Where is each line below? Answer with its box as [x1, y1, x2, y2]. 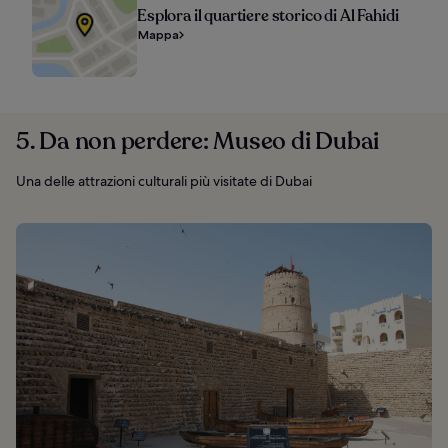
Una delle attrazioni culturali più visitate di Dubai [16, 171, 312, 190]
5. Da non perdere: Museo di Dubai [16, 124, 380, 158]
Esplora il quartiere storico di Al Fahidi [137, 4, 399, 27]
